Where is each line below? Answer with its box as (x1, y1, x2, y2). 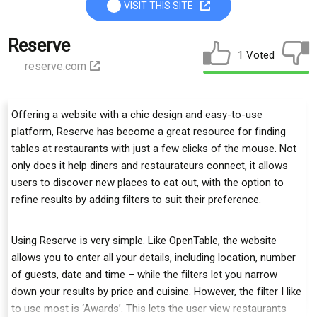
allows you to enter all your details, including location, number (11, 251, 296, 264)
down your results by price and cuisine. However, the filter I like (11, 285, 301, 298)
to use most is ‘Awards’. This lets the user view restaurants (11, 302, 287, 315)
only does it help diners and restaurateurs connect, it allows (11, 159, 288, 172)
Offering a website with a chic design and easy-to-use (11, 108, 263, 121)
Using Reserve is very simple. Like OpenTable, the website (11, 234, 277, 247)
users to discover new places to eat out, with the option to (11, 176, 284, 189)
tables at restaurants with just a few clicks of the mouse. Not (11, 142, 296, 155)
